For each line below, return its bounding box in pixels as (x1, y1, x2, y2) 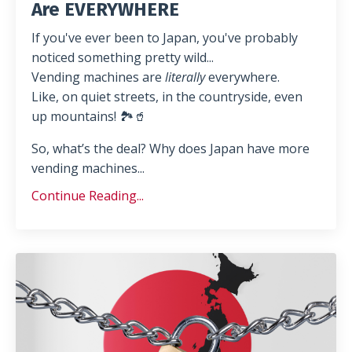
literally (165, 68, 205, 86)
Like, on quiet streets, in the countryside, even (31, 88, 302, 106)
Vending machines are (31, 68, 165, 86)
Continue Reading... (31, 187, 144, 205)
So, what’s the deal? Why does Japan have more (31, 140, 310, 158)
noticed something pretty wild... (31, 49, 214, 67)
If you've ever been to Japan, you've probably (31, 29, 298, 47)
